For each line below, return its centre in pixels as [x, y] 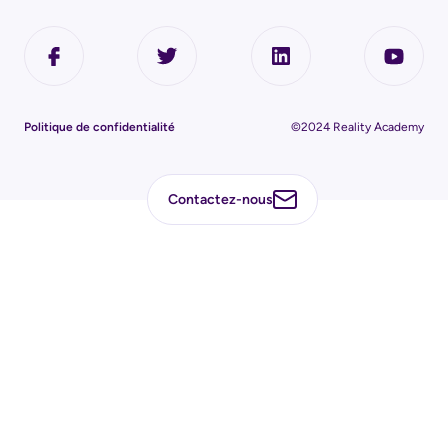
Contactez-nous [221, 200]
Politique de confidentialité [99, 126]
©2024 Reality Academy [357, 126]
